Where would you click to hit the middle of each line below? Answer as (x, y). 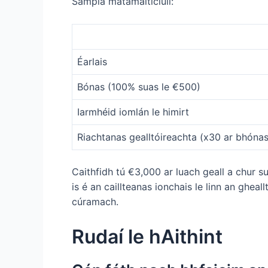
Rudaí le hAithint (147, 236)
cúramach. (95, 202)
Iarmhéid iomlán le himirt (133, 112)
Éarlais (92, 62)
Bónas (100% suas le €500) (139, 87)
